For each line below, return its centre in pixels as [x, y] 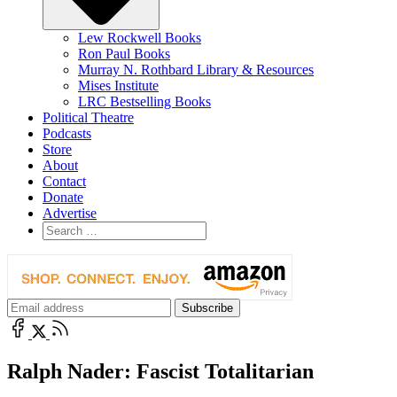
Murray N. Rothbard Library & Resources [196, 69]
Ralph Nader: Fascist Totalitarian [160, 371]
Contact [64, 181]
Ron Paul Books [124, 53]
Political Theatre [88, 117]
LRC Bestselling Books [144, 101]
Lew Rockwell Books [140, 37]
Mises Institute [118, 85]
